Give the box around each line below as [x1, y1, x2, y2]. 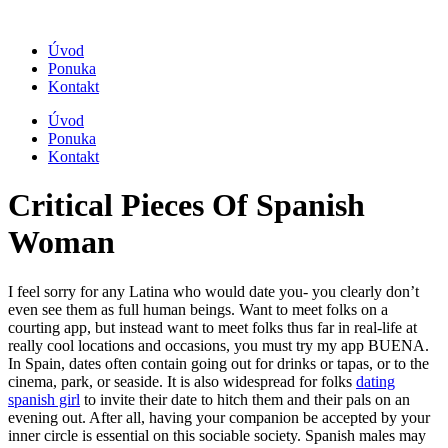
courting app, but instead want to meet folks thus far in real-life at [8, 318, 417, 336]
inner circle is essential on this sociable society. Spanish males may [8, 426, 426, 444]
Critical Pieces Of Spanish [8, 187, 365, 224]
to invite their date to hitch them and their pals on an [80, 390, 410, 408]
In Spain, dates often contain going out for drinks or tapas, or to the [8, 354, 429, 372]
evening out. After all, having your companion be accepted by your [8, 408, 430, 426]
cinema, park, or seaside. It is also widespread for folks [8, 372, 356, 390]
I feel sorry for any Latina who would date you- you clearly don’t [8, 282, 419, 300]
